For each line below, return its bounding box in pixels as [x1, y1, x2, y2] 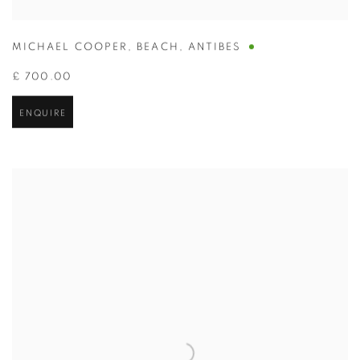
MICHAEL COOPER [12, 42, 129, 53]
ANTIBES [187, 42, 242, 53]
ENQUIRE [19, 108, 67, 118]
